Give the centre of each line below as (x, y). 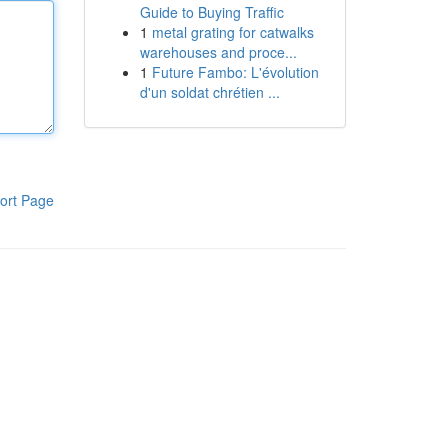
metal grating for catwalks (232, 32)
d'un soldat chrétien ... (209, 92)
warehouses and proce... (218, 52)
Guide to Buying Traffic (211, 12)
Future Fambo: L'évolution (235, 72)
